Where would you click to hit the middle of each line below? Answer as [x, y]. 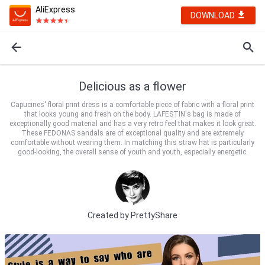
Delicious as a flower [132, 86]
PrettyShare [154, 215]
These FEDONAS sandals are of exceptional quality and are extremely [132, 133]
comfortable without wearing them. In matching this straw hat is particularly [132, 143]
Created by [109, 215]
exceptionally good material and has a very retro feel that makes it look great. [132, 124]
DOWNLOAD [214, 15]
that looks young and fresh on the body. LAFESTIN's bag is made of [132, 114]
